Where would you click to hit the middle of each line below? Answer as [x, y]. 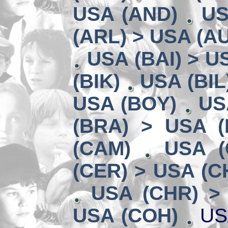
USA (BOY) [125, 104]
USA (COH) [125, 216]
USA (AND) [125, 14]
